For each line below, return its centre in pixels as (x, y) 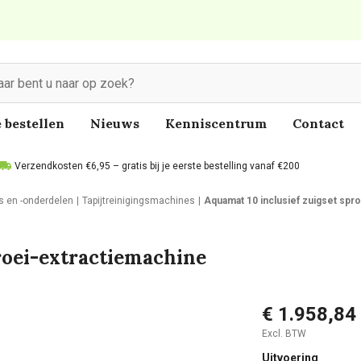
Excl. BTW (284, 334)
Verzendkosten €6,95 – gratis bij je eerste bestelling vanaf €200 (157, 166)
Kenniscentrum (216, 123)
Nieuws (115, 123)
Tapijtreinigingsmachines (139, 201)
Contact (318, 123)
